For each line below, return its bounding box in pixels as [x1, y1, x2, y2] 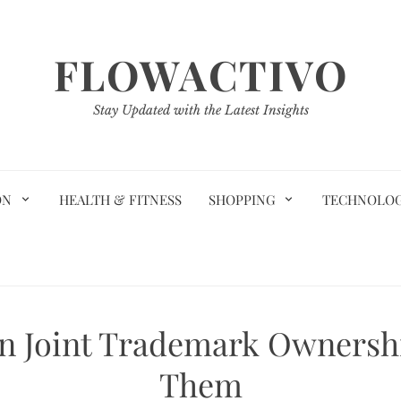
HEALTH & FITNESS [58, 191, 182, 209]
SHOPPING [208, 191, 276, 209]
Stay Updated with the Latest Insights [92, 102, 309, 118]
